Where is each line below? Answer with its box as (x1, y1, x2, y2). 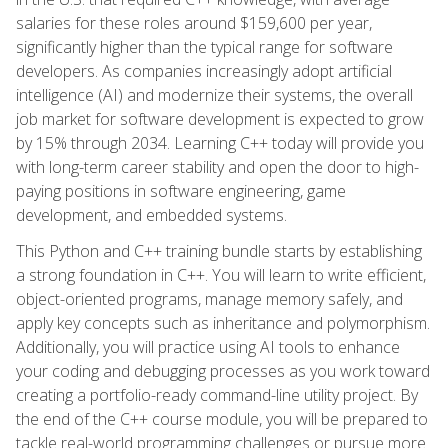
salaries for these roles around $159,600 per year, (16, 11, 372, 34)
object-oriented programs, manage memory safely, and (16, 287, 403, 310)
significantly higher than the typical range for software (16, 35, 393, 58)
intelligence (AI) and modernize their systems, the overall (16, 83, 413, 106)
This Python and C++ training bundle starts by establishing (16, 239, 422, 262)
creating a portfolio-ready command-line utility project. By (16, 383, 418, 406)
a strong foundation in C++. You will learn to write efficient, (16, 263, 426, 286)
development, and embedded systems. (16, 203, 287, 226)
